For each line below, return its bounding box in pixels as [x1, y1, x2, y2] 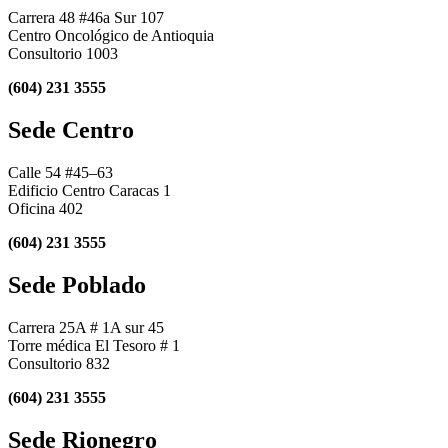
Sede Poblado [8, 271, 146, 298]
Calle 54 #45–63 [8, 163, 113, 181]
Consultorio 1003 [8, 45, 118, 63]
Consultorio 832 [8, 354, 110, 372]
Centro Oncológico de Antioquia [8, 27, 214, 45]
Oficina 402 [8, 199, 83, 217]
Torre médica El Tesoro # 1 [8, 336, 180, 354]
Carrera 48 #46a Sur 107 [8, 9, 164, 27]
